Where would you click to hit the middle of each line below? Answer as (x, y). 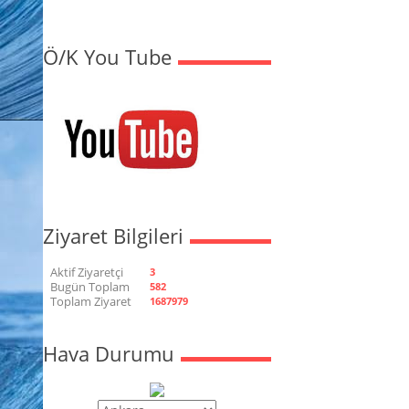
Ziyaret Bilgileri (113, 236)
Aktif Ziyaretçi (87, 272)
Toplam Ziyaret (91, 301)
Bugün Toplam (90, 287)
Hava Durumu (109, 353)
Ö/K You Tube (107, 57)
